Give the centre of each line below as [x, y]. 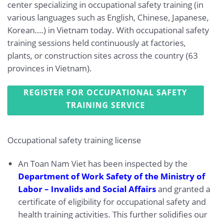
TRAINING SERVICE [105, 105]
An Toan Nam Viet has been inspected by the [103, 163]
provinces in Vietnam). [50, 68]
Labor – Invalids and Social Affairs [87, 189]
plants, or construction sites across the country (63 [103, 56]
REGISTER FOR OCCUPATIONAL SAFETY [106, 92]
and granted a [183, 189]
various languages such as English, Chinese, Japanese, [108, 18]
